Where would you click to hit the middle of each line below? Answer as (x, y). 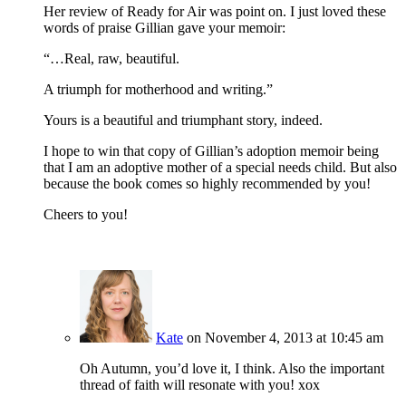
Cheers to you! (86, 215)
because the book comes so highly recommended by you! (207, 184)
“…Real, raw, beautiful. (111, 59)
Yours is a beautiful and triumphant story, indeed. (183, 121)
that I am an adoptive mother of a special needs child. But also (220, 168)
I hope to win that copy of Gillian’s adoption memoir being (211, 151)
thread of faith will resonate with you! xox (200, 385)
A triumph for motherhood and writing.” (158, 90)
